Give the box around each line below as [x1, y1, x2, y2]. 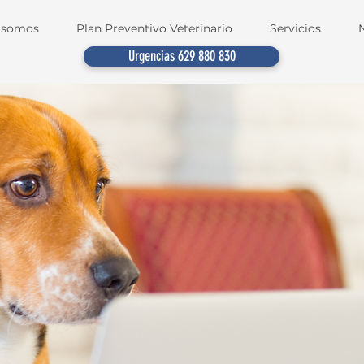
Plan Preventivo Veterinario [76, 21, 232, 36]
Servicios [270, 21, 321, 36]
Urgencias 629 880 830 [128, 47, 236, 65]
